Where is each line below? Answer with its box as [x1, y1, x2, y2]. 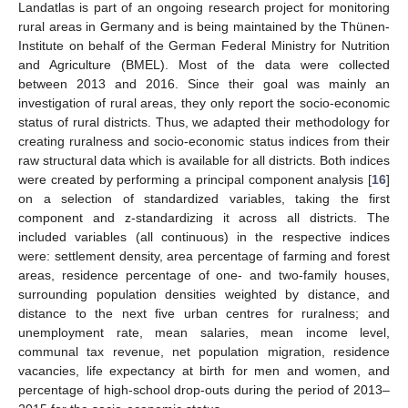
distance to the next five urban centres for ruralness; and [18, 305, 390, 321]
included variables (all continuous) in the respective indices [18, 229, 390, 244]
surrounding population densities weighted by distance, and [18, 286, 390, 301]
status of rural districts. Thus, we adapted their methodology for [18, 114, 390, 129]
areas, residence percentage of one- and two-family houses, [18, 267, 390, 282]
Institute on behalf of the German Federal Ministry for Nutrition [18, 37, 390, 53]
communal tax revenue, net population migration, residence [18, 343, 390, 359]
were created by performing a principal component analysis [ [18, 171, 372, 187]
